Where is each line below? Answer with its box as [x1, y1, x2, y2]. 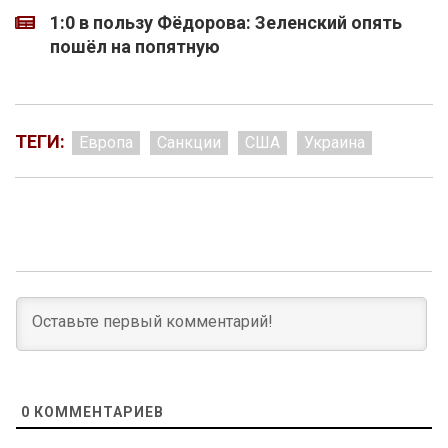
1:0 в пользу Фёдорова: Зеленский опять [50, 12, 402, 34]
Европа [79, 133, 133, 153]
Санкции [157, 133, 221, 153]
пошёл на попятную [50, 36, 220, 58]
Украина [304, 133, 365, 153]
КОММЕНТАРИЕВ [30, 404, 164, 421]
